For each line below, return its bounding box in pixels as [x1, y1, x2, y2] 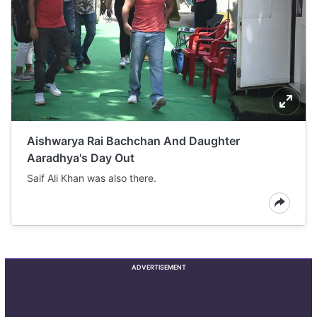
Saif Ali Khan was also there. [27, 171, 156, 184]
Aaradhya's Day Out [27, 150, 134, 165]
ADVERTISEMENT [131, 263, 186, 271]
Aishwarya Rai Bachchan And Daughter [27, 133, 240, 148]
